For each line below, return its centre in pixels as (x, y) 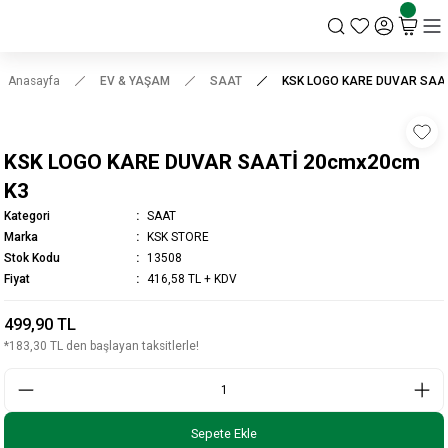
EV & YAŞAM (135, 81)
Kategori (27, 215)
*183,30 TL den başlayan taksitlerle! (101, 345)
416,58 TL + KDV (192, 278)
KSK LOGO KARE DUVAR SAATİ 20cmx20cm (212, 161)
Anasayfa (34, 81)
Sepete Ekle (224, 433)
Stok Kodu (32, 257)
